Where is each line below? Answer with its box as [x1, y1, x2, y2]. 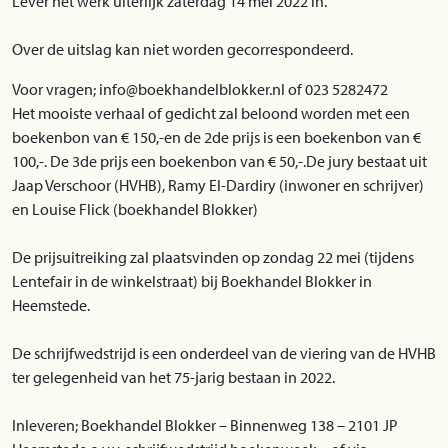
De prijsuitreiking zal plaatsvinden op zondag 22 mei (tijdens [12, 247, 414, 267]
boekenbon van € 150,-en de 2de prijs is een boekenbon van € [12, 127, 421, 147]
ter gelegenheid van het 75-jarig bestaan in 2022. [12, 367, 335, 387]
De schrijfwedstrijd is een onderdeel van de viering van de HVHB [12, 343, 436, 363]
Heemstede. [12, 295, 90, 315]
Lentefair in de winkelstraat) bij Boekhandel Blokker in [12, 271, 372, 291]
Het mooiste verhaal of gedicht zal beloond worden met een [12, 103, 410, 123]
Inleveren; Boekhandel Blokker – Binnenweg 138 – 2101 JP [12, 415, 398, 435]
